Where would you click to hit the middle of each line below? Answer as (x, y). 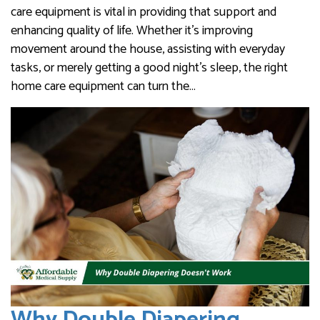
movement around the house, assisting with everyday (148, 50)
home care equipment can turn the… (103, 87)
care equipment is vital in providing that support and (144, 12)
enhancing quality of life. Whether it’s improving (132, 31)
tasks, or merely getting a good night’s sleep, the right (149, 68)
